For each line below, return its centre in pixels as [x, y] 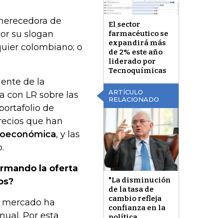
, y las [68, 135]
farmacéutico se [138, 34]
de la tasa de [131, 189]
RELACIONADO [134, 100]
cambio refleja [135, 198]
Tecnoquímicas [137, 71]
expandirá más [137, 43]
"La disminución [139, 180]
